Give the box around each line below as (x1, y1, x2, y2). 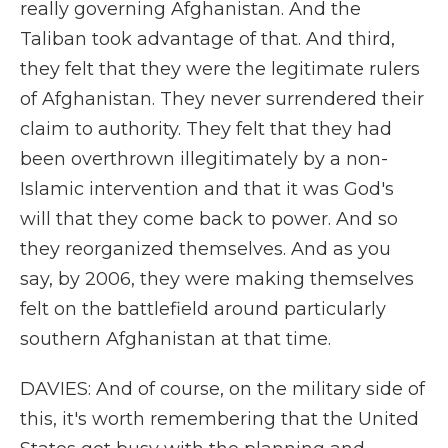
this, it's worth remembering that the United (20, 408, 419, 430)
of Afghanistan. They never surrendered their (20, 88, 424, 110)
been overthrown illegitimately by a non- (20, 148, 388, 170)
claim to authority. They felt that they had (20, 118, 392, 140)
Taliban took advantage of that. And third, (20, 28, 395, 50)
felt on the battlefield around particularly (20, 298, 386, 320)
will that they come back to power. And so (20, 208, 398, 230)
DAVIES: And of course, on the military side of (20, 378, 425, 400)
